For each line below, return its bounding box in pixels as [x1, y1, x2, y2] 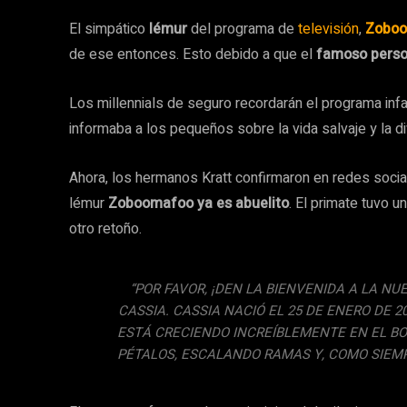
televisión [298, 18, 359, 40]
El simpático [69, 18, 149, 40]
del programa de [187, 18, 298, 40]
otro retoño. [69, 218, 142, 240]
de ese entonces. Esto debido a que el [69, 44, 316, 65]
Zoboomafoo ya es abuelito [108, 193, 289, 214]
